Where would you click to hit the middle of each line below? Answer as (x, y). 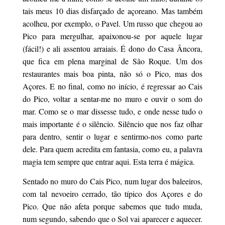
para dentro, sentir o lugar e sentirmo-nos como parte (113, 136)
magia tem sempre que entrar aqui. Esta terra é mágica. (108, 161)
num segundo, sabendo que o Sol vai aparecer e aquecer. (113, 219)
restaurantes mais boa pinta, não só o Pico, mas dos (113, 74)
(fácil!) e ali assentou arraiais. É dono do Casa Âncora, (113, 48)
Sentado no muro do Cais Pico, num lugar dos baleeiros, (113, 181)
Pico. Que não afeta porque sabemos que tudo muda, (113, 206)
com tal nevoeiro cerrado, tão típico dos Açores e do (113, 194)
